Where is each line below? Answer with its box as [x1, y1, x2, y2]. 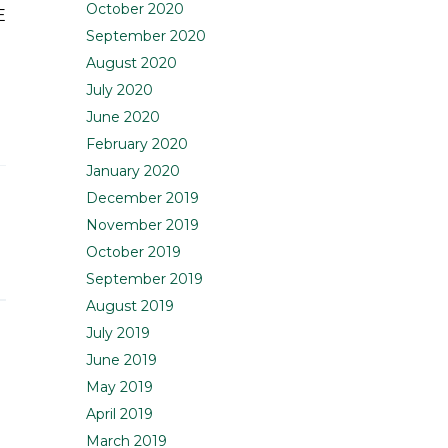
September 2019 [86, 270, 203, 289]
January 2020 [86, 162, 180, 181]
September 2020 [86, 27, 206, 46]
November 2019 [86, 216, 199, 235]
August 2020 [86, 54, 177, 73]
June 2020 [86, 108, 160, 127]
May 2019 [86, 378, 153, 397]
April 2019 [86, 405, 153, 424]
